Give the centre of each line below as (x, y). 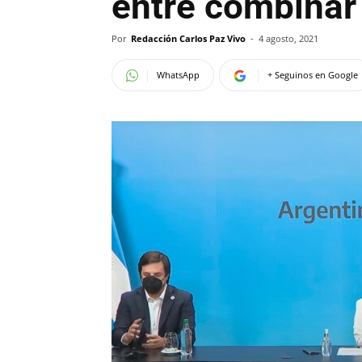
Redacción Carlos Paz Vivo (188, 38)
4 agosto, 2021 (288, 38)
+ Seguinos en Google (313, 75)
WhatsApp (178, 75)
